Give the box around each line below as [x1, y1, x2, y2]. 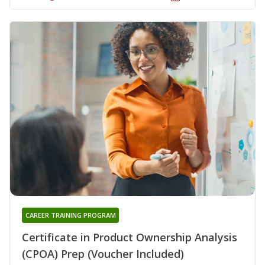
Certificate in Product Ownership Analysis [22, 230, 237, 244]
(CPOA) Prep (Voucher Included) [22, 246, 184, 261]
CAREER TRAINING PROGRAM [25, 210, 116, 219]
